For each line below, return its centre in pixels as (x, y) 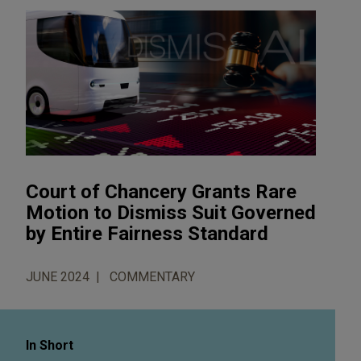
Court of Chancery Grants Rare (161, 191)
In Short (50, 345)
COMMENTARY (152, 276)
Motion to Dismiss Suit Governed (171, 212)
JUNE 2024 (58, 276)
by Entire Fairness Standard (147, 233)
